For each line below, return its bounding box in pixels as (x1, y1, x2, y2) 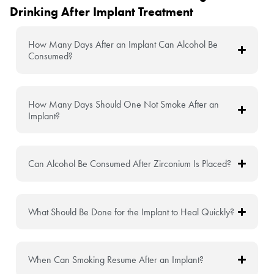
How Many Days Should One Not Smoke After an (28, 98, 219, 110)
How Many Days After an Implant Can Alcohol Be (28, 38, 218, 50)
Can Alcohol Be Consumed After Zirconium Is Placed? (28, 158, 231, 170)
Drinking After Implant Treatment (10, 4, 193, 20)
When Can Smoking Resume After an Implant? (28, 254, 204, 266)
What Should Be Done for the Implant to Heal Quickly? (28, 206, 234, 218)
